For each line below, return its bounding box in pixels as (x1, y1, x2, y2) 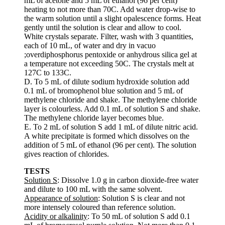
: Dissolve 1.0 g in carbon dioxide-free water (57, 175, 198, 184)
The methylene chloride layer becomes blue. (24, 113, 164, 122)
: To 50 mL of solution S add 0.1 (87, 211, 190, 220)
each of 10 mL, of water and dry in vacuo (24, 41, 156, 50)
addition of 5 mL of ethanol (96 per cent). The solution (24, 140, 196, 149)
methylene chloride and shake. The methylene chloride (24, 95, 197, 104)
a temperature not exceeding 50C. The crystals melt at (24, 59, 194, 68)
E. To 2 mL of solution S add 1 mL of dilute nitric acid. (24, 122, 198, 131)
